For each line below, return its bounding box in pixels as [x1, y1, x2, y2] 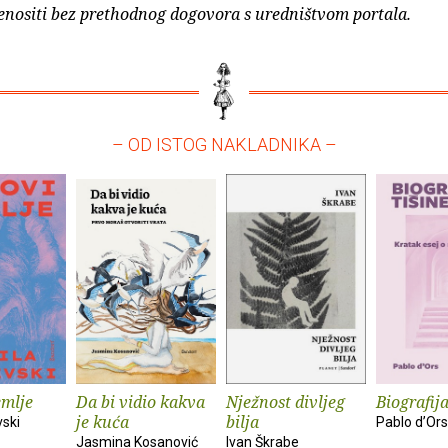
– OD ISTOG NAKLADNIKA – [111, 133, 337, 155]
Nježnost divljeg [226, 390, 345, 413]
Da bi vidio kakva [76, 390, 205, 413]
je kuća [76, 410, 129, 433]
